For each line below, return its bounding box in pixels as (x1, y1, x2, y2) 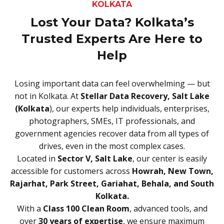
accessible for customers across (10, 165, 132, 176)
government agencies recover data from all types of (15, 127, 209, 139)
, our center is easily (132, 152, 207, 164)
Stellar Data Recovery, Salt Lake (80, 90, 209, 101)
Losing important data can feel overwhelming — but (14, 77, 210, 89)
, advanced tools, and (129, 202, 207, 214)
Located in (17, 152, 57, 164)
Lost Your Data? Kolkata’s (30, 14, 194, 29)
